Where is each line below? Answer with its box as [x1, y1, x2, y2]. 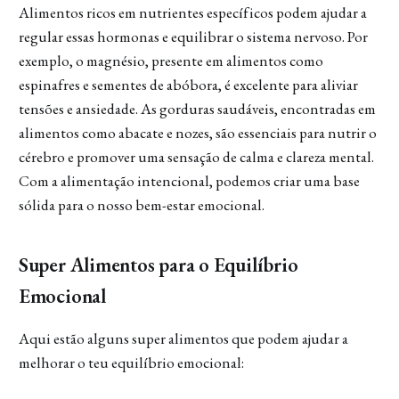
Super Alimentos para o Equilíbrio [18, 250, 298, 278]
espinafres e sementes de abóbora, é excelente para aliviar [18, 74, 358, 94]
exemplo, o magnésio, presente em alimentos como [18, 50, 323, 70]
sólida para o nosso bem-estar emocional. [18, 194, 265, 215]
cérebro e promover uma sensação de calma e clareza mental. [18, 146, 374, 167]
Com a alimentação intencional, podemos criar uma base [18, 170, 360, 191]
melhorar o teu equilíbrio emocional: [18, 352, 244, 372]
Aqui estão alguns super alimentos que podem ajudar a [18, 328, 348, 348]
